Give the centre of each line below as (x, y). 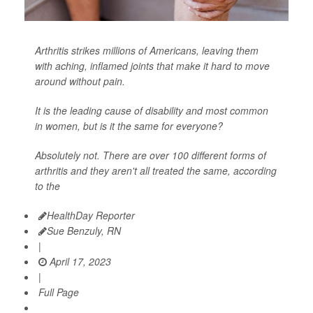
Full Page (59, 292)
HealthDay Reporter (91, 216)
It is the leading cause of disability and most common (152, 111)
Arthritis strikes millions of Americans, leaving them (147, 51)
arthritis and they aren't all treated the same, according (156, 171)
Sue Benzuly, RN (84, 231)
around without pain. (80, 81)
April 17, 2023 (79, 262)
